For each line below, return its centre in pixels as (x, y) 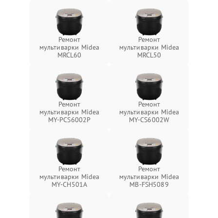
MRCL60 (69, 55)
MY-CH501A (69, 184)
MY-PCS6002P (69, 120)
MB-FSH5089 (149, 184)
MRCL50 (149, 55)
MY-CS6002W (149, 120)
